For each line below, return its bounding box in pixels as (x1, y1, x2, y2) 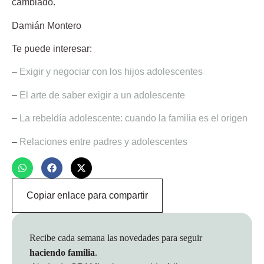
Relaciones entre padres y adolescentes (19, 136, 187, 147)
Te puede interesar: (12, 43, 92, 54)
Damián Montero (12, 20, 81, 31)
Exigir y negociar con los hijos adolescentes (19, 67, 203, 77)
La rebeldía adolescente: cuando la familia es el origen (19, 113, 247, 124)
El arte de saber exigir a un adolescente (19, 90, 185, 100)
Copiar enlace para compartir (27, 190, 148, 200)
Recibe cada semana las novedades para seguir (29, 232, 202, 243)
